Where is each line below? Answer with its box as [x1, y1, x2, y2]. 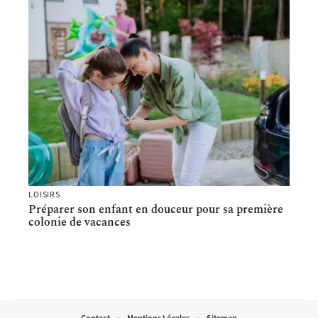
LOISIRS [28, 188, 60, 201]
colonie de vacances [28, 213, 131, 231]
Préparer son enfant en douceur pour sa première [28, 200, 283, 218]
